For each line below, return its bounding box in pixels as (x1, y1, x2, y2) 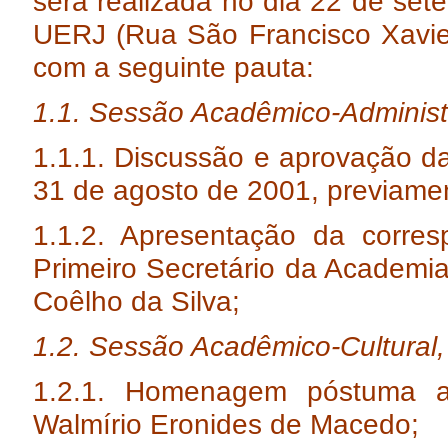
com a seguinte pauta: (33, 51, 314, 83)
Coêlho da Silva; (33, 285, 240, 317)
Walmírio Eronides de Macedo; (33, 408, 419, 440)
